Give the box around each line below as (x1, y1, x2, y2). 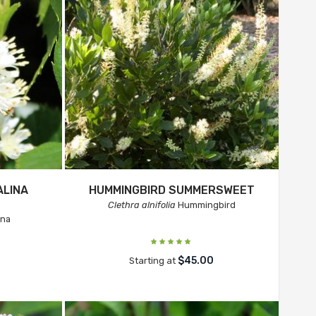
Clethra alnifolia (107, 200, 176, 210)
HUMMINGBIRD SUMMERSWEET (88, 183, 255, 197)
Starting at (129, 255, 178, 266)
